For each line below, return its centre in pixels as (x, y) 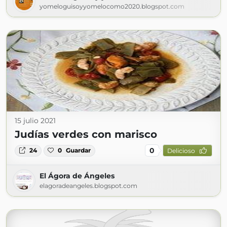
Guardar (79, 150)
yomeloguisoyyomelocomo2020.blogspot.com (112, 7)
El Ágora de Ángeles (77, 176)
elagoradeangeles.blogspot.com (88, 186)
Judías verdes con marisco (86, 135)
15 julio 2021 (35, 121)
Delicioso (181, 150)
